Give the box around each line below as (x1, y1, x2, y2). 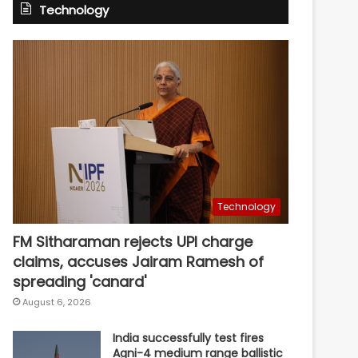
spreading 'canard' (13, 271, 147, 292)
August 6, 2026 (22, 295, 92, 308)
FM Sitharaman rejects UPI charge (13, 231, 253, 252)
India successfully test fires (113, 329, 265, 346)
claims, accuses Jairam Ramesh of (13, 251, 265, 272)
